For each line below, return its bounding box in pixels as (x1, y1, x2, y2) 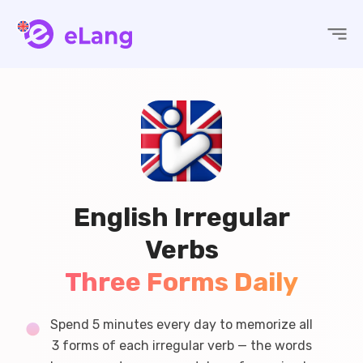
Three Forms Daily (65, 267, 298, 297)
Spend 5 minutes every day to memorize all (50, 317, 313, 332)
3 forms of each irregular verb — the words (51, 338, 312, 353)
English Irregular (73, 202, 290, 233)
